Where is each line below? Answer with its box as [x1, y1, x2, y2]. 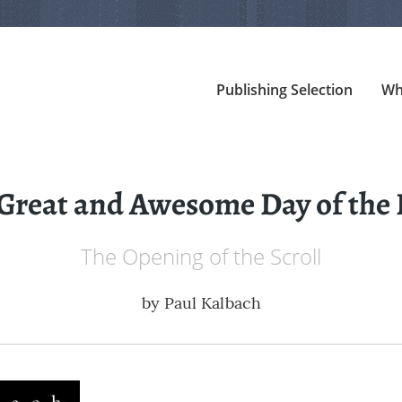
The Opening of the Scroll [81, 241, 321, 272]
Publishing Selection [215, 80, 353, 100]
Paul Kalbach [163, 293, 261, 314]
